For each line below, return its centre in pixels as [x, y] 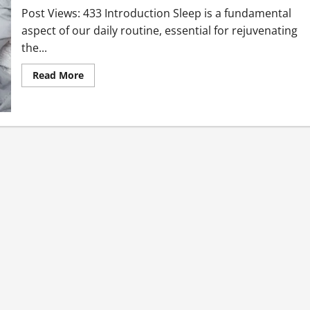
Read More [58, 75]
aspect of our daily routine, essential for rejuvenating [159, 30]
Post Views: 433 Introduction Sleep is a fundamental [156, 13]
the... [34, 47]
